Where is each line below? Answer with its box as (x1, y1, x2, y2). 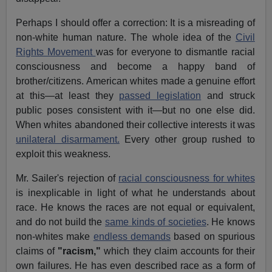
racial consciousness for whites (118, 173, 255, 184)
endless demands (93, 231, 171, 242)
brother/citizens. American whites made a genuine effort (16, 76, 255, 87)
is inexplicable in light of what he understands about (16, 188, 255, 199)
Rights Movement (16, 47, 96, 58)
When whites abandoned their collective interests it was (16, 120, 255, 131)
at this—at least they (16, 90, 120, 101)
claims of (16, 246, 58, 257)
